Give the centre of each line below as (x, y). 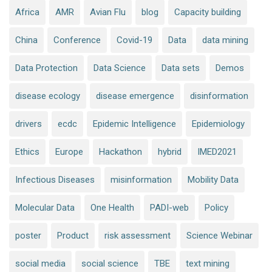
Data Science (120, 68)
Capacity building (208, 12)
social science (110, 263)
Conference (77, 40)
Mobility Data (213, 179)
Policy (216, 207)
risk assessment (138, 235)
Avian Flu (108, 12)
